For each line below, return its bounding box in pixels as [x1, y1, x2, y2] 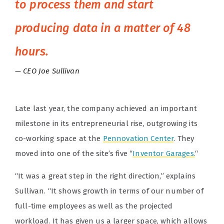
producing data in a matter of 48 [15, 20, 190, 35]
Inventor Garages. [132, 148, 195, 158]
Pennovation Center [102, 133, 174, 143]
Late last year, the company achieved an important [15, 103, 197, 113]
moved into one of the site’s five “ [15, 148, 133, 158]
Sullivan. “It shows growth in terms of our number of [15, 186, 203, 195]
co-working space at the [15, 133, 103, 143]
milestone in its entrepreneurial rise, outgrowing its [15, 118, 197, 128]
